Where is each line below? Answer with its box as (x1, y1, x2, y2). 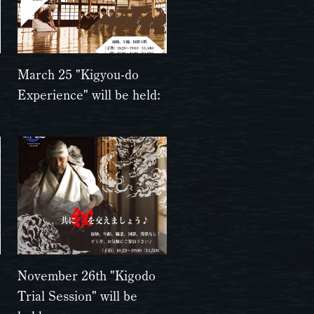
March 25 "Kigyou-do (18, 67, 139, 81)
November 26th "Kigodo (18, 268, 156, 282)
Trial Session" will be (18, 289, 138, 303)
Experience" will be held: (18, 88, 161, 102)
